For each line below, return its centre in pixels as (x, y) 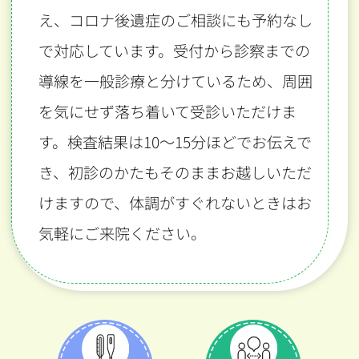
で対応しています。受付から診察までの (174, 50)
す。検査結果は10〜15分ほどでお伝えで (175, 141)
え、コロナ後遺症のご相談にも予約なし (175, 20)
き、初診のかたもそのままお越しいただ (175, 172)
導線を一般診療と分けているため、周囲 (175, 81)
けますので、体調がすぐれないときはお (175, 202)
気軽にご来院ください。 (122, 233)
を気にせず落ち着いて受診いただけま (167, 111)
